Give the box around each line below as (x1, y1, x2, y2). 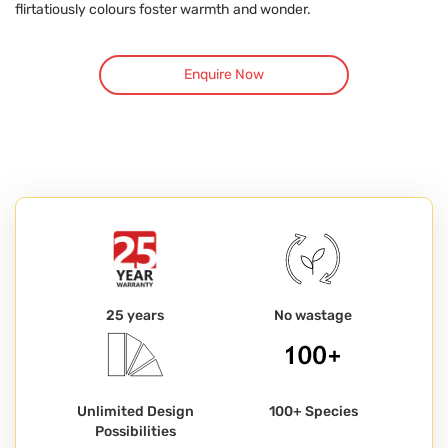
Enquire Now (184, 65, 264, 83)
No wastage (274, 306, 352, 324)
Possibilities (94, 422, 176, 440)
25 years (106, 306, 164, 324)
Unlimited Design (76, 402, 194, 420)
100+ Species (268, 402, 358, 420)
